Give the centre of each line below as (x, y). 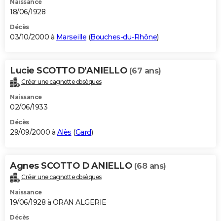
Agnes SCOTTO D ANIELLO (72, 166)
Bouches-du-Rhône (124, 37)
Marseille (71, 37)
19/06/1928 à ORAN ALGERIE (58, 202)
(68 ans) (150, 166)
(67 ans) (145, 71)
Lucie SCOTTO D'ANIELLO (70, 70)
